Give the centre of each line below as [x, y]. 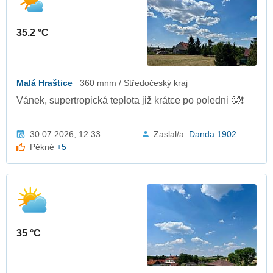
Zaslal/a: [171, 134]
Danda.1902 [213, 134]
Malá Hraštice [44, 83]
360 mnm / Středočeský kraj [134, 83]
